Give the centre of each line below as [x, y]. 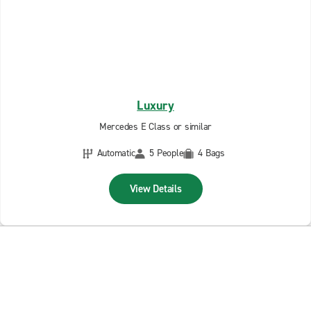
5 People [167, 153]
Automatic [116, 153]
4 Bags [211, 153]
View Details [155, 189]
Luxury [155, 106]
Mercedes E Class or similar [155, 127]
